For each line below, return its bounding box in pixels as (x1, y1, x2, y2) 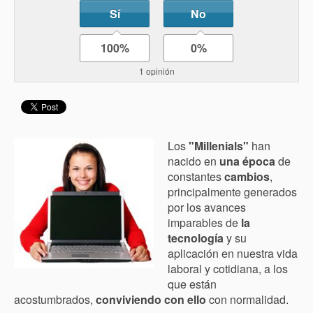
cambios (221, 168, 270, 184)
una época (219, 153, 275, 169)
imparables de (168, 214, 238, 231)
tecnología (168, 230, 224, 246)
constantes (168, 168, 221, 184)
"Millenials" (186, 138, 249, 154)
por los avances (168, 199, 246, 215)
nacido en (168, 153, 219, 169)
